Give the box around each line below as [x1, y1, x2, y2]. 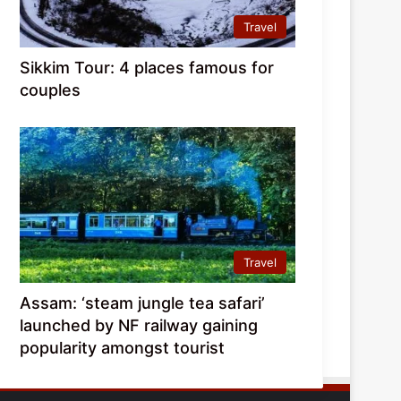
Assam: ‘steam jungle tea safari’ [20, 293, 266, 312]
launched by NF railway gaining [20, 315, 259, 335]
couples [20, 80, 81, 99]
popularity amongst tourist [20, 337, 226, 357]
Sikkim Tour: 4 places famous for [20, 57, 275, 77]
